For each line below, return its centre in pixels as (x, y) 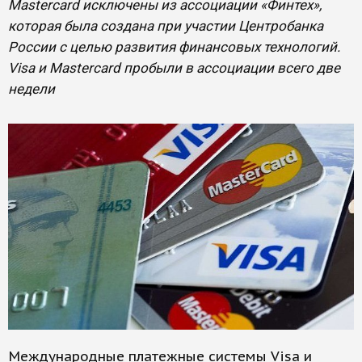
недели (32, 89)
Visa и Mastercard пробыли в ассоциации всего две (174, 68)
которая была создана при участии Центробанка (166, 26)
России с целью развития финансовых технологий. (174, 47)
